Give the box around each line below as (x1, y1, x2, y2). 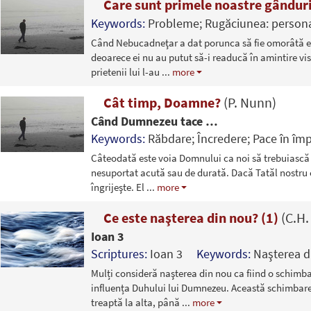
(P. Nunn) (223, 93, 276, 111)
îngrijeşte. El (90, 180, 146, 194)
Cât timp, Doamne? (100, 93, 224, 111)
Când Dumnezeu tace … (90, 112, 218, 129)
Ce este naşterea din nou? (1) (100, 208, 281, 226)
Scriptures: (90, 245, 150, 262)
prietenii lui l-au (90, 65, 162, 78)
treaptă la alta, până (90, 295, 182, 309)
